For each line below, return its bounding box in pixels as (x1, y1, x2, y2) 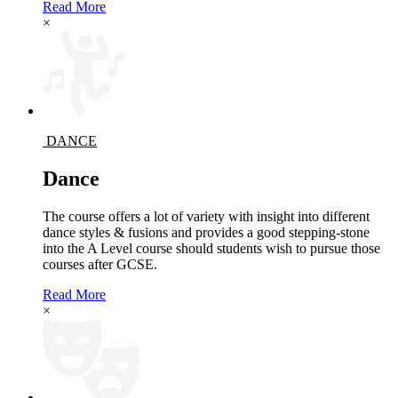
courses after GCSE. (43, 256, 157, 272)
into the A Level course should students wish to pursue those (43, 240, 380, 256)
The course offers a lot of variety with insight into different (43, 208, 370, 224)
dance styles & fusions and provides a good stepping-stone (43, 224, 370, 240)
